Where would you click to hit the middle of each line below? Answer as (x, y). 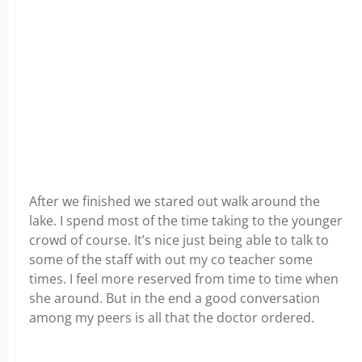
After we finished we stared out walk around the (175, 201)
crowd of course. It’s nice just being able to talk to (179, 240)
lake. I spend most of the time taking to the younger (186, 221)
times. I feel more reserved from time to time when (184, 279)
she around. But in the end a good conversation (175, 298)
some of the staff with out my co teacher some (171, 259)
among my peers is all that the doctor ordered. (172, 318)
